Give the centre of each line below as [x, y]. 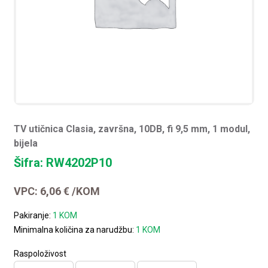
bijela [26, 143]
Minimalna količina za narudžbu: [75, 229]
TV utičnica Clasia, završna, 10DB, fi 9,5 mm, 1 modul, [132, 129]
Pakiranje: [33, 215]
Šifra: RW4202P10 [63, 162]
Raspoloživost [40, 253]
